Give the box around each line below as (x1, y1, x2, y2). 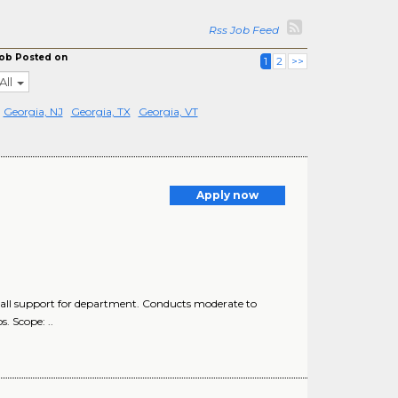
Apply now (196, 188, 259, 202)
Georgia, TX (70, 105, 131, 118)
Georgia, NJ (3, 105, 63, 118)
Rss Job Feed (209, 23, 284, 36)
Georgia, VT (138, 105, 198, 118)
